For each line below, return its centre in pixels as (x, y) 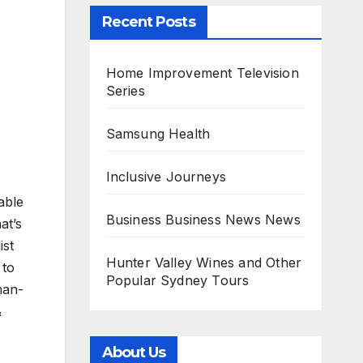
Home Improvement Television (202, 73)
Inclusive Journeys (166, 177)
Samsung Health (158, 134)
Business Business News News (203, 220)
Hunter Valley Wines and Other (204, 263)
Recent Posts (148, 22)
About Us (134, 352)
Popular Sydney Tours (177, 280)
